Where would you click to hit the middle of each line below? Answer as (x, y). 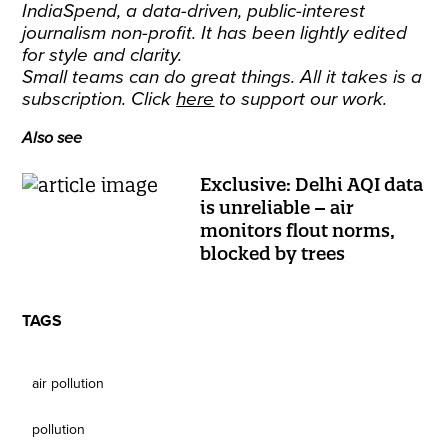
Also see (52, 138)
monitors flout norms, (298, 230)
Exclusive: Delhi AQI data (312, 184)
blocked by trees (273, 253)
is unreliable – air (277, 207)
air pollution (68, 383)
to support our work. (301, 99)
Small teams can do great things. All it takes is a (222, 77)
